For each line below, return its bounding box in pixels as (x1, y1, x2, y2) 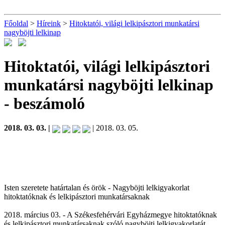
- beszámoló (4, 94, 85, 113)
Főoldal (4, 19, 28, 28)
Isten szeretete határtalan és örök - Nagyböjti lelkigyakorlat (4, 183, 189, 192)
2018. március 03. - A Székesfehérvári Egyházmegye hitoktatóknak (4, 210, 217, 219)
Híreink (37, 19, 61, 28)
